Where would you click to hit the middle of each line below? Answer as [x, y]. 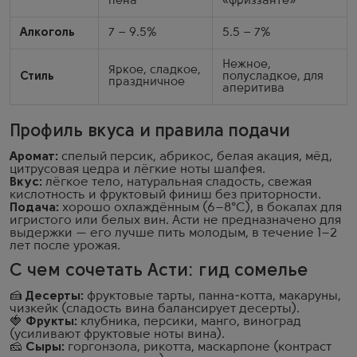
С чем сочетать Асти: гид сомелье [159, 271]
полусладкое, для [273, 77]
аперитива [253, 89]
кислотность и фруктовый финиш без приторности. [165, 195]
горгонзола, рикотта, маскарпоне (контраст [198, 347]
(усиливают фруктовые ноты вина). [117, 335]
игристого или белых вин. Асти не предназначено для [175, 221]
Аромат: [34, 157]
